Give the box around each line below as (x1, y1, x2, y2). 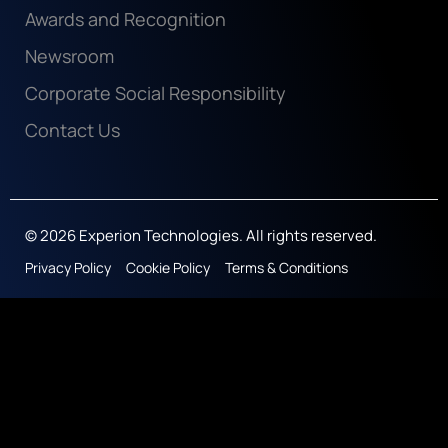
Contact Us (25, 118, 120, 143)
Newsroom (25, 44, 114, 69)
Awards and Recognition (25, 7, 226, 32)
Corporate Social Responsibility (25, 81, 286, 106)
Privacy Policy (25, 258, 111, 278)
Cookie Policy (126, 258, 210, 278)
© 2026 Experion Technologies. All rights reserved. (25, 225, 377, 247)
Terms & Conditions (225, 258, 348, 278)
